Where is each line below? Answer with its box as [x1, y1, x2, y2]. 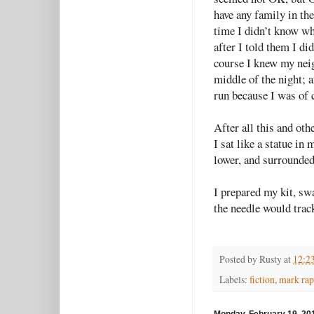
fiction [250, 273, 275, 287]
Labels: [219, 273, 250, 287]
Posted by [219, 252, 259, 266]
